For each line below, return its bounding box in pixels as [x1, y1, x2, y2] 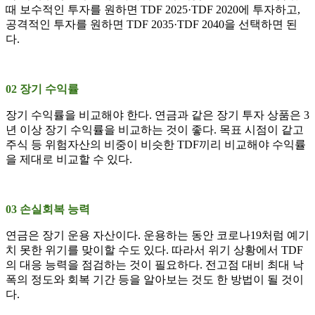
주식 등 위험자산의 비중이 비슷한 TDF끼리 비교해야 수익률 [6, 139, 306, 151]
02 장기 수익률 [6, 83, 79, 96]
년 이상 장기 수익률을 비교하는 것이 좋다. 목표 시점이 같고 [6, 124, 304, 136]
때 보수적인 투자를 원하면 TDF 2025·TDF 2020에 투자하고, [6, 4, 300, 16]
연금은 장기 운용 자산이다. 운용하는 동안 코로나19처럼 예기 [6, 229, 309, 242]
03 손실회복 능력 [6, 203, 90, 216]
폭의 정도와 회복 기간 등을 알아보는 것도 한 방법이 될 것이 [6, 274, 304, 286]
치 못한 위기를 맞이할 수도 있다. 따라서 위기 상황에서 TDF [6, 244, 303, 257]
